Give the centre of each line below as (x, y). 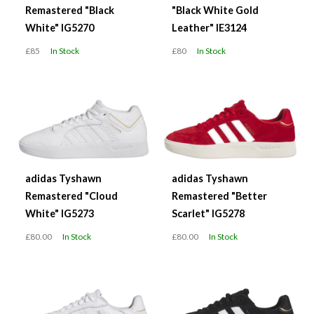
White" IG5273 (60, 214)
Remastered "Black (70, 11)
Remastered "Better (219, 196)
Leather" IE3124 (209, 28)
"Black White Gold (215, 11)
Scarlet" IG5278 (208, 214)
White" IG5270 (60, 28)
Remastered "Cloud (71, 196)
